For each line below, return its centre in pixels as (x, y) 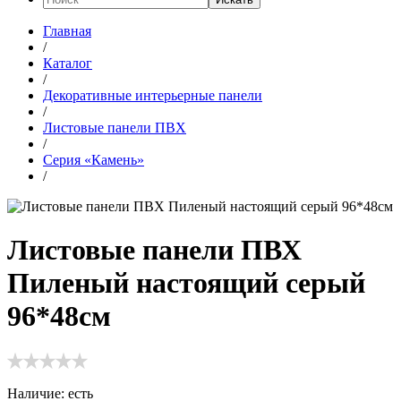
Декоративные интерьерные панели (153, 95)
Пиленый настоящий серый (186, 283)
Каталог (68, 63)
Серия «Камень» (94, 159)
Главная (67, 30)
